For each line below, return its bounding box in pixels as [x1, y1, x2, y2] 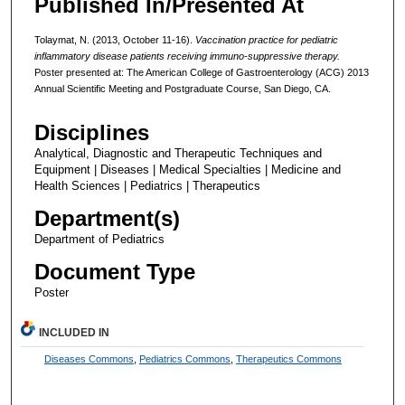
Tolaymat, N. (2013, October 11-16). [33, 33, 195, 45]
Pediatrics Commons [138, 353, 231, 365]
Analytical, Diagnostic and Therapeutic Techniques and [33, 146, 322, 161]
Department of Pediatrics [33, 232, 165, 247]
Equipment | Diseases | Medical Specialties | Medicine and [33, 163, 341, 177]
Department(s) [33, 206, 180, 231]
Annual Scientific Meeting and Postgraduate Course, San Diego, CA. [33, 82, 331, 94]
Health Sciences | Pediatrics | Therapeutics [33, 179, 260, 193]
